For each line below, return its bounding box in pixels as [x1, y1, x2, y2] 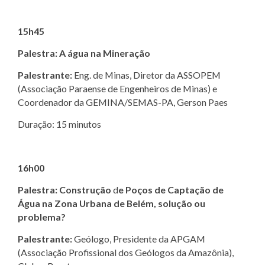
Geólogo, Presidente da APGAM [72, 232, 205, 244]
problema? [18, 211, 66, 222]
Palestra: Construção [18, 183, 111, 195]
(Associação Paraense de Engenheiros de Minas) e [18, 82, 217, 94]
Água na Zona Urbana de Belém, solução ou [18, 197, 205, 209]
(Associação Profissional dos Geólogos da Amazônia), [18, 246, 234, 258]
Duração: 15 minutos [18, 118, 101, 130]
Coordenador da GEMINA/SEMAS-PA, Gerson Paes [18, 96, 228, 108]
